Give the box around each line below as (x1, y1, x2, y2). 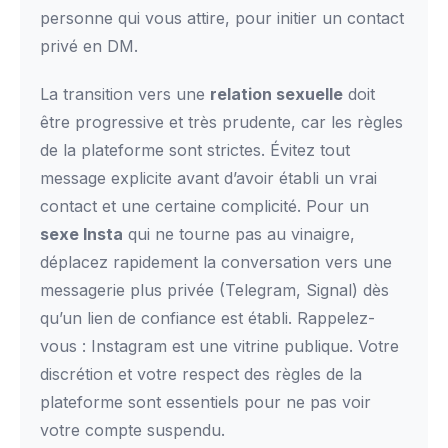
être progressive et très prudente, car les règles (40, 112, 403, 132)
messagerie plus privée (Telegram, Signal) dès (40, 280, 389, 300)
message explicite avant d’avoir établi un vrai (40, 168, 377, 188)
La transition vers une (40, 84, 210, 104)
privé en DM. (40, 36, 138, 56)
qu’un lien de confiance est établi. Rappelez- (40, 308, 375, 328)
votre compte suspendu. (40, 420, 225, 440)
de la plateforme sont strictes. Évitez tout (40, 140, 350, 160)
